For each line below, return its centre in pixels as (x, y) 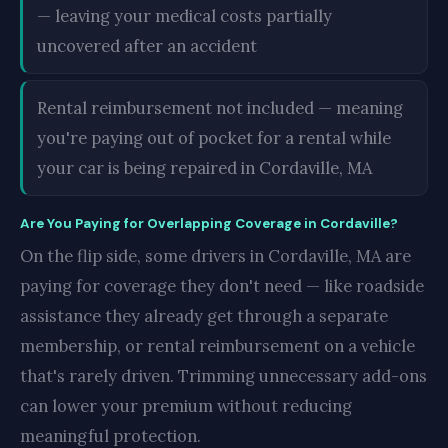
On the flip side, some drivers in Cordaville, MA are (215, 256)
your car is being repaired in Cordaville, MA (204, 168)
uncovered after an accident (147, 46)
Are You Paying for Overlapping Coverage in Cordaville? (209, 223)
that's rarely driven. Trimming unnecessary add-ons (223, 376)
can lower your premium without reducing (186, 406)
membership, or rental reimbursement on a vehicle (217, 346)
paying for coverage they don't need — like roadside (222, 286)
